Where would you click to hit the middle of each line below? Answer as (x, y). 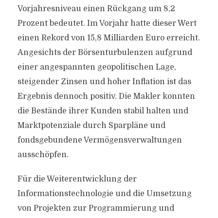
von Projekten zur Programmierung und (96, 208)
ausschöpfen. (43, 155)
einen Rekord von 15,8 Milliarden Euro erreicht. (109, 38)
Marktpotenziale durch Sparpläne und (91, 126)
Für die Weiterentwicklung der (77, 179)
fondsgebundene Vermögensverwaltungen (100, 140)
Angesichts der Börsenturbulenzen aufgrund (105, 53)
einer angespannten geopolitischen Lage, (97, 67)
